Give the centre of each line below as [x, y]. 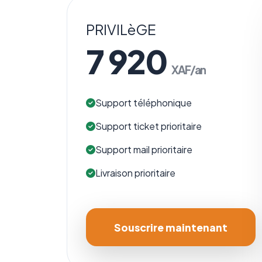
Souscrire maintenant [171, 227]
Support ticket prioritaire [149, 126]
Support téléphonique [144, 103]
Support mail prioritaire [144, 150]
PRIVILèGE [121, 30]
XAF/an [188, 70]
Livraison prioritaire [135, 173]
